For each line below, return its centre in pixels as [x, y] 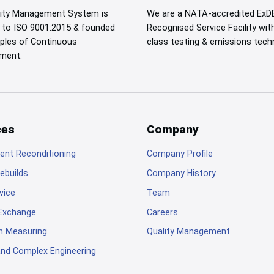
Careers [162, 212]
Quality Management [188, 231]
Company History [181, 173]
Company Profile [180, 154]
